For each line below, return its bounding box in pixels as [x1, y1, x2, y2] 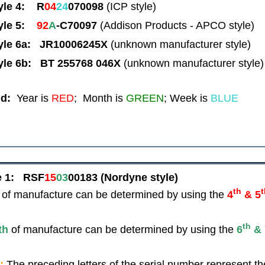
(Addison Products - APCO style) [99, 19, 254, 31]
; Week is [164, 92, 211, 104]
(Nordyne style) [101, 171, 179, 183]
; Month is [74, 92, 127, 104]
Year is [11, 92, 52, 104]
